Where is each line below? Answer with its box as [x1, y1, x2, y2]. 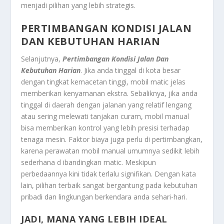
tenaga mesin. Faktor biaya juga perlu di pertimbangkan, [21, 134, 203, 144]
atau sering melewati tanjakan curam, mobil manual [21, 111, 189, 121]
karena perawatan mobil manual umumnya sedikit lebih [21, 145, 200, 155]
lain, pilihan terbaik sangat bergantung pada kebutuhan [21, 180, 198, 190]
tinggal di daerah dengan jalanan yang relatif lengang [21, 99, 192, 109]
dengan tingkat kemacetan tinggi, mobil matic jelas [21, 76, 186, 86]
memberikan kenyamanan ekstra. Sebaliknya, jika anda [21, 88, 198, 98]
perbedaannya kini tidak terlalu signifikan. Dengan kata [21, 168, 196, 178]
